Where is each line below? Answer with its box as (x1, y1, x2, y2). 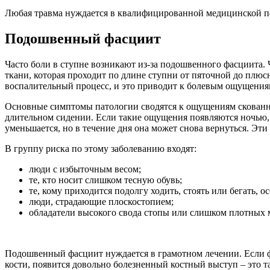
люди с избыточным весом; (29, 164, 141, 175)
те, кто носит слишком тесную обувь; (29, 175, 182, 186)
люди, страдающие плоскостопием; (29, 196, 174, 207)
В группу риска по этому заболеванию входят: (5, 143, 196, 154)
